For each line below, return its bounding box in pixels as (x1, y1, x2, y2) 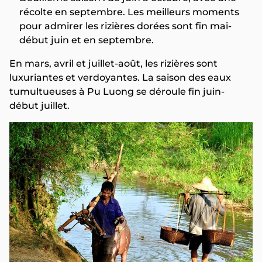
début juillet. (9, 99, 70, 111)
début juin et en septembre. (19, 34, 154, 46)
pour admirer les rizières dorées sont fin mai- (19, 20, 232, 32)
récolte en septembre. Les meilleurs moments (19, 6, 239, 18)
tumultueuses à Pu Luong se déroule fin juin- (9, 85, 225, 97)
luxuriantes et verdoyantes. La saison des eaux (9, 71, 231, 83)
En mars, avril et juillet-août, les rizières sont (9, 57, 218, 69)
